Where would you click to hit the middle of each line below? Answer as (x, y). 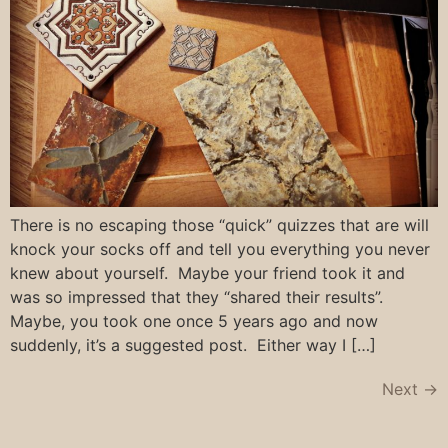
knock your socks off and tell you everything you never (220, 249)
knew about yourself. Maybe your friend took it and (207, 273)
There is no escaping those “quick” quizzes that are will (219, 225)
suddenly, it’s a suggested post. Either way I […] (193, 345)
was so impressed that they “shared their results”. (199, 297)
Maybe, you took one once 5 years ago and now (194, 321)
